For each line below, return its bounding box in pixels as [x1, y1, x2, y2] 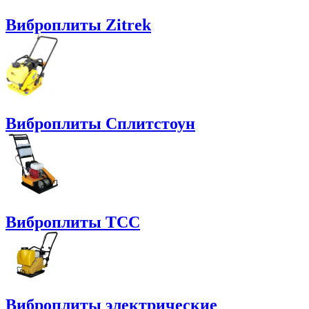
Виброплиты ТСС [6, 212, 140, 231]
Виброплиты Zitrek [6, 15, 151, 34]
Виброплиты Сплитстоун [6, 114, 195, 132]
